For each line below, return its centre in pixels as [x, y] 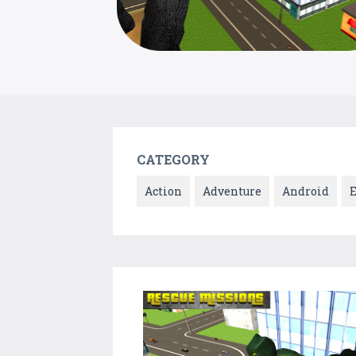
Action [163, 192]
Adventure [232, 192]
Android [306, 192]
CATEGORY [173, 160]
